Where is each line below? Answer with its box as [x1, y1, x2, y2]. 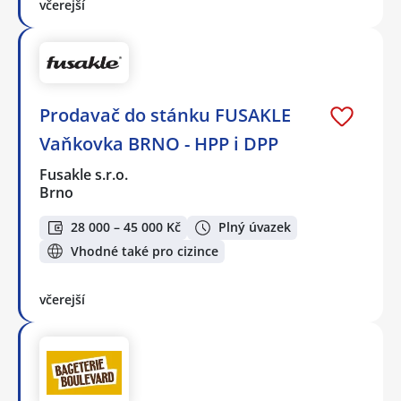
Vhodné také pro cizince [71, 242, 218, 260]
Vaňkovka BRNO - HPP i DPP [39, 132, 278, 156]
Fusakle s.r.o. [39, 165, 130, 184]
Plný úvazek [218, 218, 291, 236]
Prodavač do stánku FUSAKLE [39, 103, 291, 127]
